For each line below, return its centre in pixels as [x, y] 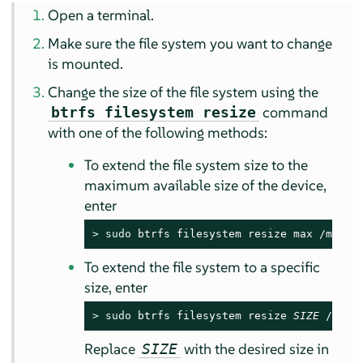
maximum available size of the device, [206, 186]
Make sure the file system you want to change [190, 44]
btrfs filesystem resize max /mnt [239, 234]
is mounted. [86, 64]
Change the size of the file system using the [184, 92]
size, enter [116, 288]
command [294, 113]
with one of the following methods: [158, 133]
